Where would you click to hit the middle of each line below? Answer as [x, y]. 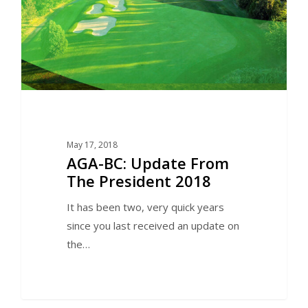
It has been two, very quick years [145, 207]
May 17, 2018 [92, 145]
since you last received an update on [153, 226]
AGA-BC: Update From [147, 163]
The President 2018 [139, 181]
